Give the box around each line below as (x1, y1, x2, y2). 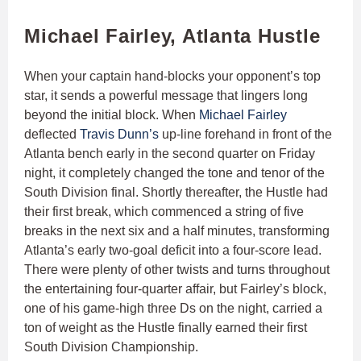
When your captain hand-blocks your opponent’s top (24, 69, 321, 84)
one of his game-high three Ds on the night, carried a (24, 301, 322, 316)
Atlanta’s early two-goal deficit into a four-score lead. (24, 243, 322, 258)
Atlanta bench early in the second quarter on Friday (24, 147, 315, 161)
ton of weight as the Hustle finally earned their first (24, 321, 307, 335)
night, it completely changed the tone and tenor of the (24, 166, 325, 180)
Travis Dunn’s (80, 127, 159, 142)
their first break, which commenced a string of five (24, 205, 304, 219)
